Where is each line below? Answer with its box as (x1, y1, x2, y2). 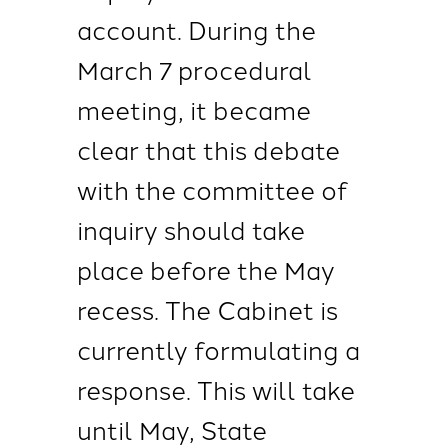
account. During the (76, 11, 316, 47)
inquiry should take (76, 211, 305, 247)
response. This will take (76, 371, 355, 407)
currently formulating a (76, 331, 360, 367)
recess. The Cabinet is (76, 291, 338, 327)
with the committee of (76, 171, 348, 207)
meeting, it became (76, 91, 311, 127)
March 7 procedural (76, 51, 312, 87)
